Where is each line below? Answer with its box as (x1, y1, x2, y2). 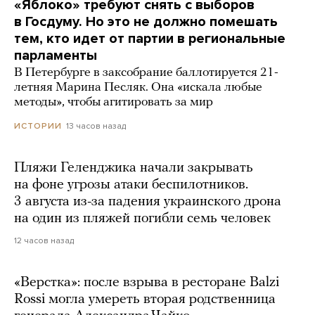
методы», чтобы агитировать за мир (14, 96, 213, 110)
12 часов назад (14, 236, 74, 246)
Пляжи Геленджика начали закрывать (14, 161, 253, 176)
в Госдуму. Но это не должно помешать (14, 13, 278, 31)
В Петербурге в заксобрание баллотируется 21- (14, 66, 278, 80)
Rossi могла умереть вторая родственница (14, 292, 276, 307)
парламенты (14, 47, 97, 65)
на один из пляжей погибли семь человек (14, 212, 271, 226)
